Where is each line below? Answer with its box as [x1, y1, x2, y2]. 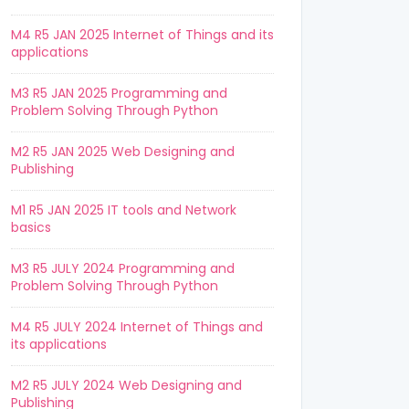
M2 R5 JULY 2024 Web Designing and [11, 376, 242, 394]
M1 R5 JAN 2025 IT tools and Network [11, 201, 236, 219]
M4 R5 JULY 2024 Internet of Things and [11, 318, 263, 336]
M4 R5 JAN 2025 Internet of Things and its [11, 26, 274, 44]
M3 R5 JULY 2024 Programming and [11, 259, 235, 278]
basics [11, 218, 51, 236]
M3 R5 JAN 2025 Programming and [11, 84, 227, 102]
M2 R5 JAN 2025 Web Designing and [11, 142, 235, 161]
